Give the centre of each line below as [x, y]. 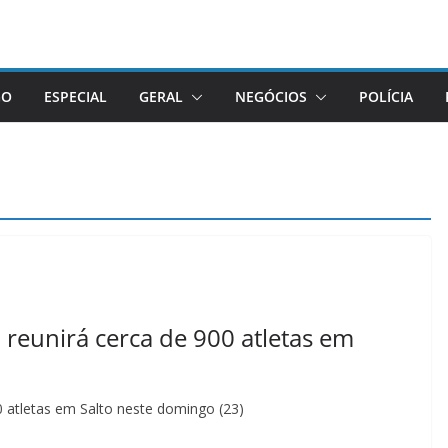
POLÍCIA [386, 96]
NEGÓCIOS [271, 96]
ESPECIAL [75, 96]
